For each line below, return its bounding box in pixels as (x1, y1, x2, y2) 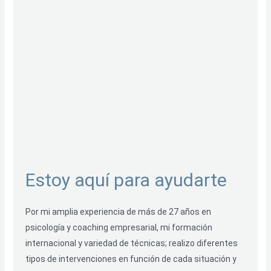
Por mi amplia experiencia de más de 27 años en (25, 206, 211, 217)
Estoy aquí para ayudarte (25, 169, 227, 191)
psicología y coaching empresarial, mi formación (25, 222, 212, 232)
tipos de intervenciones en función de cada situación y (25, 253, 237, 264)
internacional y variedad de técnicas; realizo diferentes (25, 238, 238, 248)
